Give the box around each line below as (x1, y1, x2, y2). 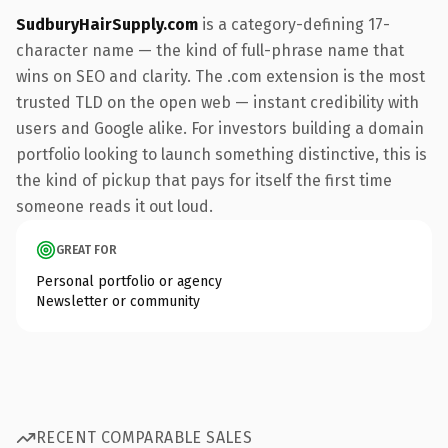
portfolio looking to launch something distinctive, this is (16, 144, 427, 164)
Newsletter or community (36, 292, 200, 310)
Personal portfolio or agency (36, 272, 222, 290)
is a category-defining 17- (198, 14, 390, 34)
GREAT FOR (56, 242, 117, 257)
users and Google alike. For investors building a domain (16, 118, 424, 138)
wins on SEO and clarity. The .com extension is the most (16, 66, 425, 86)
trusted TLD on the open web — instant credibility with (16, 92, 419, 112)
